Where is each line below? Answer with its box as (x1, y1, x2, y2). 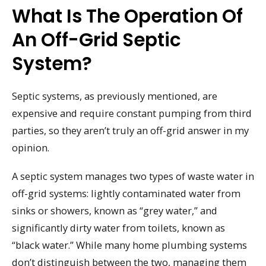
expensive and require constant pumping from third (12, 106, 252, 120)
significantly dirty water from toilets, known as (12, 221, 225, 235)
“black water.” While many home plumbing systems (12, 238, 247, 252)
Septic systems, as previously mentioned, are (12, 88, 217, 103)
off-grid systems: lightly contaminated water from (12, 186, 240, 201)
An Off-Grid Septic (12, 26, 181, 53)
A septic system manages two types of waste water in (12, 169, 254, 183)
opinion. (12, 140, 49, 154)
